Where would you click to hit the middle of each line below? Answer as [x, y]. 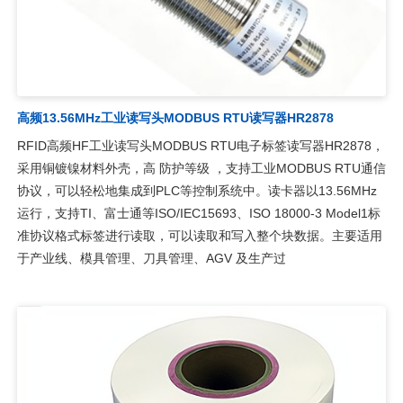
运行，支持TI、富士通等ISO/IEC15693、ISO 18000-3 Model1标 [198, 213]
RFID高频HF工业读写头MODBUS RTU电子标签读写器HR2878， [200, 145]
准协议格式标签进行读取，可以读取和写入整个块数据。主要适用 [199, 235]
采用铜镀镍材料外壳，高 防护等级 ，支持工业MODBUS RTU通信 [201, 168]
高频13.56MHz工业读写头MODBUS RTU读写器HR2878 [175, 117]
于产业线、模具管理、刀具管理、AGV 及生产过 [151, 258]
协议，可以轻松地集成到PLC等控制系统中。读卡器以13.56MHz [197, 190]
